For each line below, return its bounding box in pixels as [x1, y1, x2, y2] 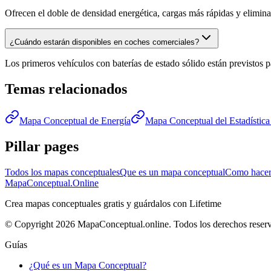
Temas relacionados [5, 81, 127, 97]
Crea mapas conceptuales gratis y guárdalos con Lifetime [5, 198, 221, 209]
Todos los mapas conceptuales [5, 166, 120, 177]
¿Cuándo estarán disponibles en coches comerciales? [10, 38, 199, 47]
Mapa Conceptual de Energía [19, 116, 131, 126]
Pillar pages [5, 139, 79, 155]
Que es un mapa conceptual [120, 166, 225, 177]
